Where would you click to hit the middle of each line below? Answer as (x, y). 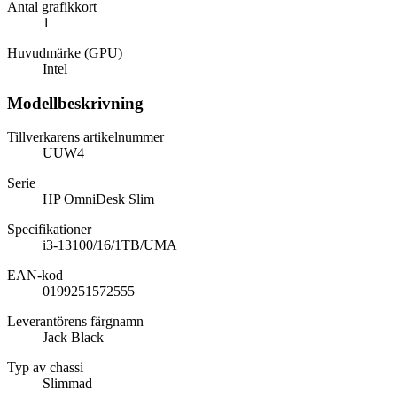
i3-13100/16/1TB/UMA (110, 245)
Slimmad (67, 384)
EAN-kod (35, 276)
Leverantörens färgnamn (75, 322)
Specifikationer (49, 230)
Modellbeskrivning (75, 103)
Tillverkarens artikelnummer (86, 137)
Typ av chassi (45, 368)
